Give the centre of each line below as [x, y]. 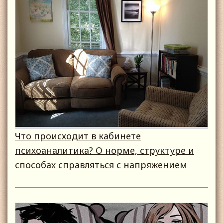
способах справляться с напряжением [101, 165]
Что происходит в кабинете [78, 136]
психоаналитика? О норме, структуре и [105, 151]
